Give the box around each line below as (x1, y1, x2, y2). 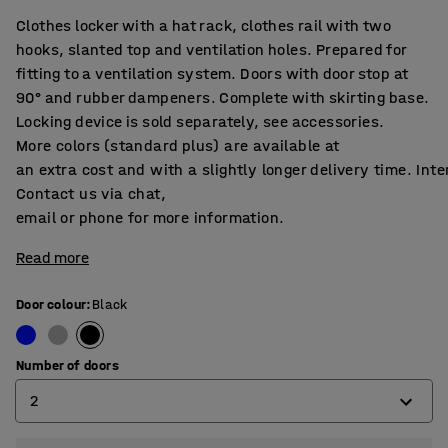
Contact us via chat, (16, 184, 166, 203)
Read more (16, 248, 89, 267)
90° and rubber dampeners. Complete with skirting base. (16, 88, 430, 107)
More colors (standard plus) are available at (16, 136, 340, 155)
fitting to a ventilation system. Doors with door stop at (16, 64, 409, 83)
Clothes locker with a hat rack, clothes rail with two (16, 16, 392, 35)
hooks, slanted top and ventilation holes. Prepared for (16, 40, 407, 59)
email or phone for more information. (16, 208, 285, 227)
